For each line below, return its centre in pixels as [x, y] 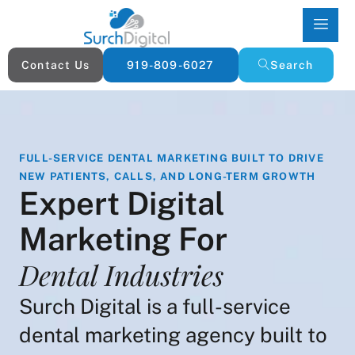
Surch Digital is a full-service [155, 306]
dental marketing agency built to [173, 335]
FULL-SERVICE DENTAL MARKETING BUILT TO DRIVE [172, 158]
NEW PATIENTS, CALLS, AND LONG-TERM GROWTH [168, 176]
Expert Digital [122, 203]
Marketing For [123, 239]
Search [292, 65]
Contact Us [55, 65]
